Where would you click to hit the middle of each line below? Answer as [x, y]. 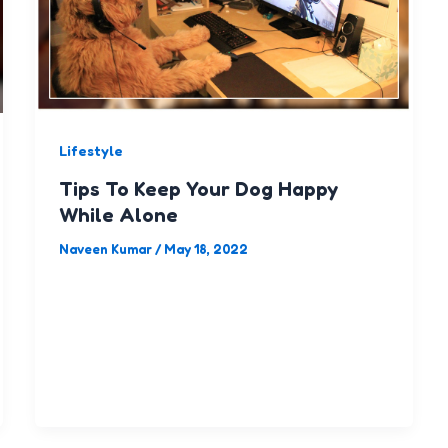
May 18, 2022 [205, 248]
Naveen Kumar [106, 248]
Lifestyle [90, 150]
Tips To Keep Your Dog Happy [198, 188]
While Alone [118, 214]
